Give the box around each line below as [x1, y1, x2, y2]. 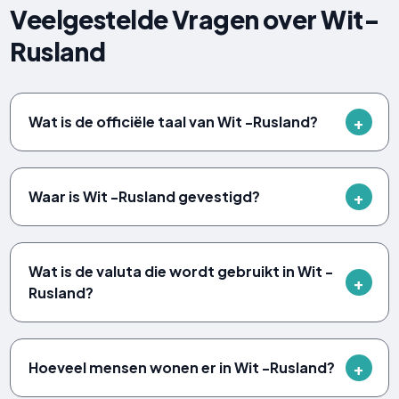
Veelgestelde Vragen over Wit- [10, 4, 379, 36]
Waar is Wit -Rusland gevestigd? [28, 187, 261, 207]
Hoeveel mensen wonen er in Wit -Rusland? [28, 358, 336, 378]
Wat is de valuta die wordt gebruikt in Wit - [28, 262, 334, 281]
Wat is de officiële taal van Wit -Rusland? [28, 112, 319, 132]
